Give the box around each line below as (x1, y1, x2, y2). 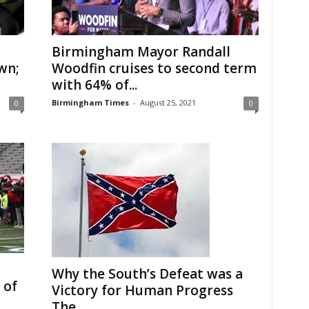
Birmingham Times (51, 97, 129, 108)
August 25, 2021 (139, 97, 196, 108)
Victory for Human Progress (51, 281, 233, 299)
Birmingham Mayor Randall (51, 43, 230, 61)
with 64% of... (51, 76, 137, 94)
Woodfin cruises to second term (51, 59, 257, 77)
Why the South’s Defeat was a (51, 265, 243, 283)
